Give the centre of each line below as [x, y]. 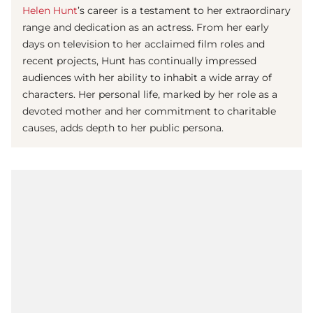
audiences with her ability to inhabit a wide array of [147, 78]
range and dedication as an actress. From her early [146, 28]
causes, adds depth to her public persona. [123, 128]
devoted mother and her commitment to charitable [149, 111]
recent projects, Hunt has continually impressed [139, 61]
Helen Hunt [50, 11]
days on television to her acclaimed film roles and [144, 44]
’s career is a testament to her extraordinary [184, 11]
